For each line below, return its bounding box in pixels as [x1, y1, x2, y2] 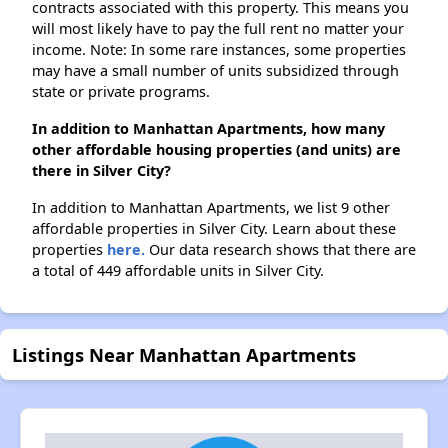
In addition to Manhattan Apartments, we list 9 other [32, 198, 390, 218]
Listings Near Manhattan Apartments [12, 342, 356, 368]
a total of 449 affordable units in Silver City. [32, 261, 324, 281]
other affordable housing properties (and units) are [32, 140, 401, 160]
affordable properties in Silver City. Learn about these [32, 219, 396, 239]
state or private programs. [32, 82, 210, 102]
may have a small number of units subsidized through [32, 61, 399, 81]
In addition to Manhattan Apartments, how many [32, 119, 385, 139]
